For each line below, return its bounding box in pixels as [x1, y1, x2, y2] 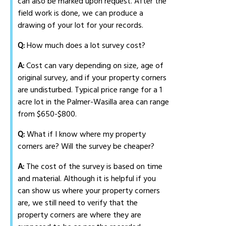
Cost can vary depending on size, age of [24, 60, 164, 72]
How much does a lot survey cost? [25, 40, 146, 51]
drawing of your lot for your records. [18, 20, 144, 31]
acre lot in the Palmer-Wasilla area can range [18, 96, 169, 108]
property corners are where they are [18, 209, 142, 221]
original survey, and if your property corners [18, 72, 167, 84]
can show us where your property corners [18, 185, 160, 197]
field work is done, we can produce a [18, 8, 144, 19]
